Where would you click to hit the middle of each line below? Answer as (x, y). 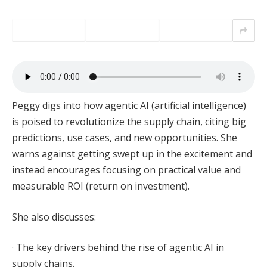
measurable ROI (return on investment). (101, 186)
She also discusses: (54, 217)
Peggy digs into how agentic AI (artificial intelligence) (129, 106)
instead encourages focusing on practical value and (126, 170)
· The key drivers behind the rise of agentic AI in (118, 248)
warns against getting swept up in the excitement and (132, 154)
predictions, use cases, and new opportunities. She (125, 138)
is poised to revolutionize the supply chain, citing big (129, 122)
